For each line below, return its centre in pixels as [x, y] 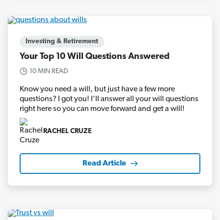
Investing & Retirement [62, 41]
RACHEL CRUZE [68, 132]
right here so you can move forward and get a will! [102, 109]
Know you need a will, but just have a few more [97, 89]
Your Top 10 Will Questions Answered [95, 56]
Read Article [104, 163]
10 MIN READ [49, 71]
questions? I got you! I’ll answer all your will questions [109, 99]
